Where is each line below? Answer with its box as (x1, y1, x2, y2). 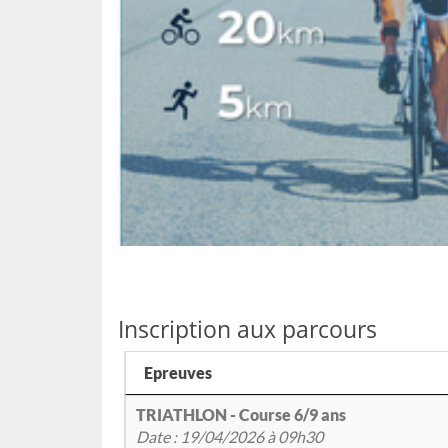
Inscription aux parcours (118, 313, 377, 346)
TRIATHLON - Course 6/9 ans (136, 405, 346, 425)
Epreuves (144, 363, 212, 383)
